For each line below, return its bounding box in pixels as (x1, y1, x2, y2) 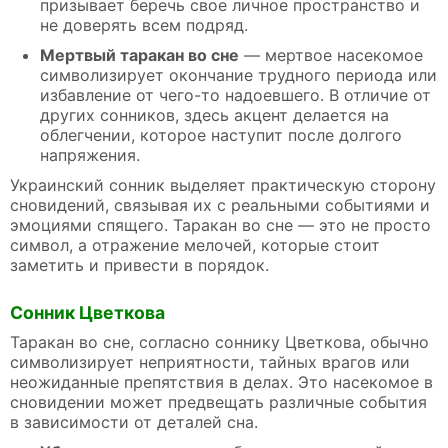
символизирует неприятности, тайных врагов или (10, 351, 410, 372)
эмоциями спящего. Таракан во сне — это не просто (10, 215, 431, 236)
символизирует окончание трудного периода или (40, 65, 437, 86)
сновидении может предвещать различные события (10, 391, 427, 412)
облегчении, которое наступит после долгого (40, 125, 402, 146)
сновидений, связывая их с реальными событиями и (10, 195, 430, 216)
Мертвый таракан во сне (40, 45, 239, 66)
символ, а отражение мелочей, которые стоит (10, 235, 380, 256)
